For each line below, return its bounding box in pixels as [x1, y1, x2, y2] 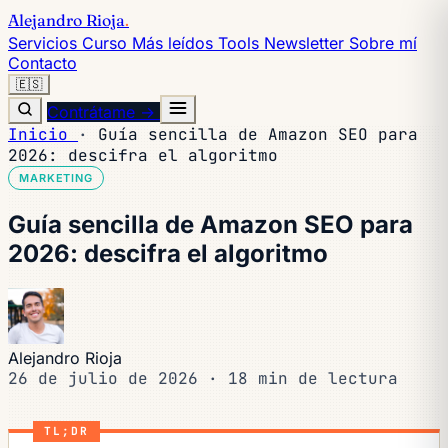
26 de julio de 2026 [8, 367, 208, 389]
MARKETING [19, 171, 93, 185]
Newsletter [264, 33, 349, 53]
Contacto [8, 53, 77, 73]
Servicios [8, 33, 82, 53]
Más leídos [132, 33, 218, 53]
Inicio [8, 124, 78, 145]
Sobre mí [349, 33, 417, 53]
